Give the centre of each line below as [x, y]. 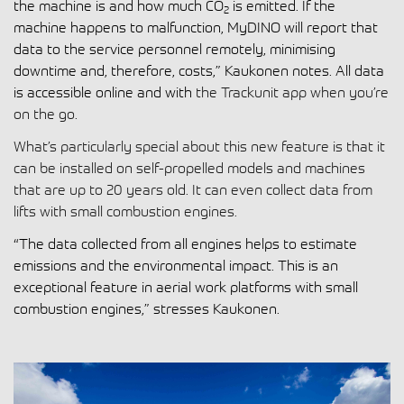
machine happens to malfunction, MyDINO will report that [196, 27]
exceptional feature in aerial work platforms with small [186, 286]
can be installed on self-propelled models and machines [189, 167]
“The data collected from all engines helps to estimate [185, 243]
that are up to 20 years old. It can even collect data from [193, 189]
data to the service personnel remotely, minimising [174, 48]
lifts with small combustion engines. [125, 211]
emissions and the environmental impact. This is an [176, 265]
